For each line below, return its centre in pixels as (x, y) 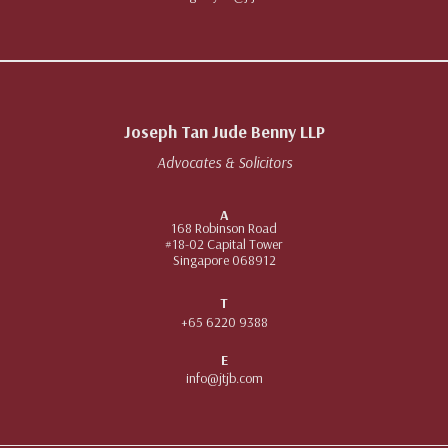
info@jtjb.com (224, 378)
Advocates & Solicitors (224, 163)
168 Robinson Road (224, 227)
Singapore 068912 (224, 259)
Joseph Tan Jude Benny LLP (224, 131)
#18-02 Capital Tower (224, 243)
